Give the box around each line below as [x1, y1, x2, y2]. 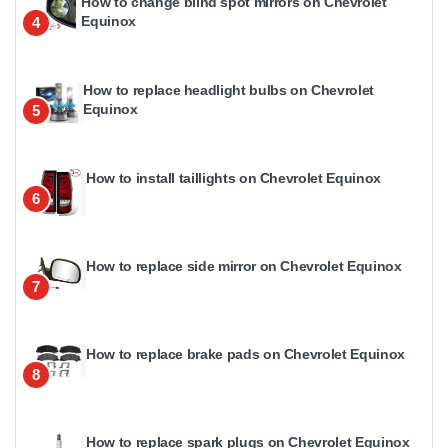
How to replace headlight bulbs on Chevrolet [83, 82, 375, 99]
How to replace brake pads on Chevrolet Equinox [86, 346, 405, 363]
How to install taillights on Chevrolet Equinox [86, 170, 381, 187]
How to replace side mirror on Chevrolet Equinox [86, 258, 402, 275]
